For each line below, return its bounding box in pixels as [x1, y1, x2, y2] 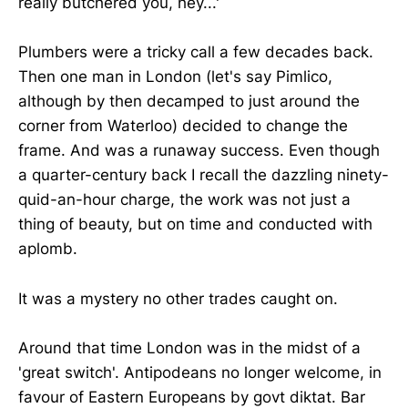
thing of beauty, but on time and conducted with [18, 215, 372, 234]
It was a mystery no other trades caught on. [18, 289, 338, 308]
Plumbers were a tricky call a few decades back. [18, 43, 373, 62]
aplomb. [18, 240, 77, 259]
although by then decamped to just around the [18, 92, 360, 111]
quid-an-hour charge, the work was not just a [18, 190, 351, 209]
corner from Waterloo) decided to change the [18, 117, 348, 136]
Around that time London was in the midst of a [18, 338, 361, 357]
